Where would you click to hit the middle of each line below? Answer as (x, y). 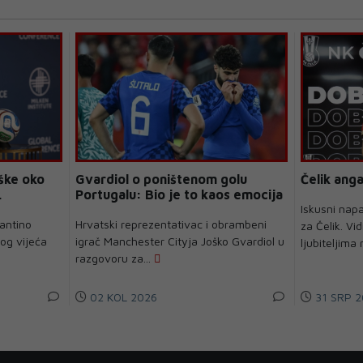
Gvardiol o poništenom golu (162, 179)
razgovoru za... (115, 258)
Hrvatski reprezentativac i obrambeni (171, 224)
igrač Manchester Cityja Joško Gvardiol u (180, 241)
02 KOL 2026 (122, 297)
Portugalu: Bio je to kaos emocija (179, 194)
